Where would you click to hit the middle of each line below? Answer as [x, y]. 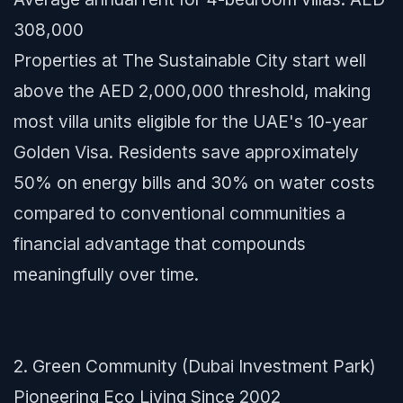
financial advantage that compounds [160, 244]
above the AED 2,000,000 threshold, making [192, 91]
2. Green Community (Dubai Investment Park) [195, 366]
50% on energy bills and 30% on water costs [194, 183]
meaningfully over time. [106, 274]
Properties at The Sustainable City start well [190, 60]
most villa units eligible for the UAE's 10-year [191, 121]
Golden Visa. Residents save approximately [186, 152]
